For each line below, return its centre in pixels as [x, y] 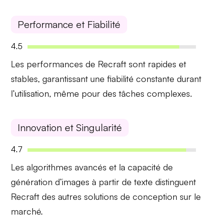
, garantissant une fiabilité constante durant [120, 79]
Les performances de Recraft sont [80, 64]
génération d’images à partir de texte [82, 181]
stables [25, 79]
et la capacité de [140, 167]
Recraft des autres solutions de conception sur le [106, 196]
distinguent [175, 181]
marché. [27, 211]
